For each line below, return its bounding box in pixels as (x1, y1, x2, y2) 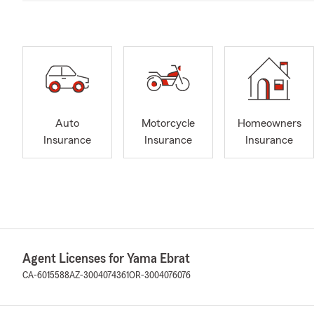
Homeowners (237, 118, 301, 130)
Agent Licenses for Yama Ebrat (22, 252, 190, 266)
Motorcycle (142, 118, 195, 130)
